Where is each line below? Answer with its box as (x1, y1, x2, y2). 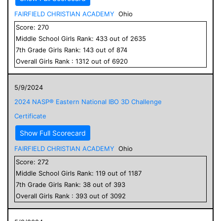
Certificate (14, 111, 46, 120)
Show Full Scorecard (20, 128, 86, 137)
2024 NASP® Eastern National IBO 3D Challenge (14, 97, 162, 106)
